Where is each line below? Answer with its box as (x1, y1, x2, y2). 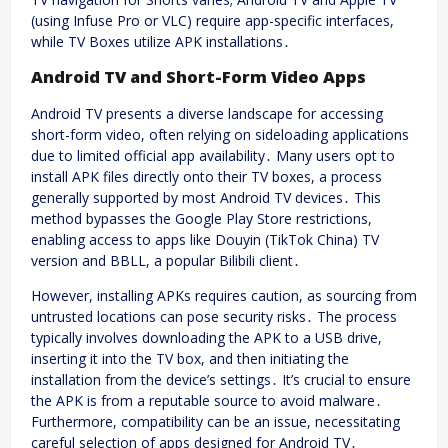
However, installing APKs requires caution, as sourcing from (31, 285, 417, 305)
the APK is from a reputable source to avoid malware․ (31, 390, 382, 410)
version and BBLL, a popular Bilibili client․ (31, 250, 300, 270)
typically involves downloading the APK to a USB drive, (31, 327, 382, 347)
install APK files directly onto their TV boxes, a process (31, 166, 382, 186)
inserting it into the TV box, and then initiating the (31, 348, 349, 368)
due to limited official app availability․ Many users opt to (31, 145, 395, 165)
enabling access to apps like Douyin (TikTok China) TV (31, 229, 379, 249)
